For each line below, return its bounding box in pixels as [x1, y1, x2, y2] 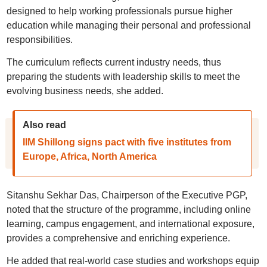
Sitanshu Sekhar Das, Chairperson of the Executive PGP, [6, 190, 247, 200]
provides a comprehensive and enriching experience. [6, 233, 230, 243]
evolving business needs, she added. [6, 86, 163, 96]
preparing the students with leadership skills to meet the [6, 72, 240, 82]
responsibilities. [6, 35, 73, 45]
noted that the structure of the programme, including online [6, 204, 251, 215]
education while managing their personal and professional [6, 20, 251, 30]
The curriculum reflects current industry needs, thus [6, 57, 221, 67]
